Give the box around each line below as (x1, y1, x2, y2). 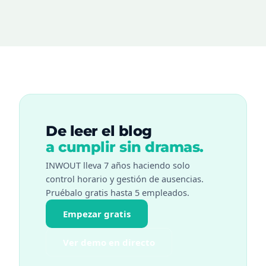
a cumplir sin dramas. (46, 138, 204, 156)
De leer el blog (46, 122, 152, 140)
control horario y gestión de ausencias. (46, 173, 204, 185)
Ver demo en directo (63, 236, 155, 249)
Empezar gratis (63, 208, 131, 220)
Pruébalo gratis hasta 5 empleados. (46, 186, 189, 199)
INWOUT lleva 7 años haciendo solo (46, 159, 190, 172)
